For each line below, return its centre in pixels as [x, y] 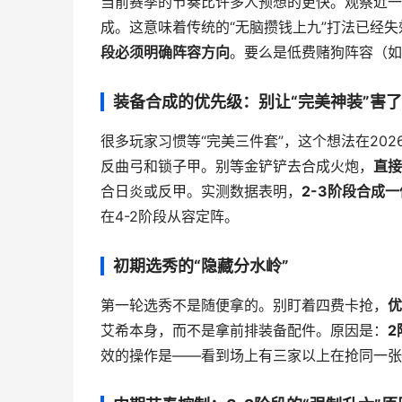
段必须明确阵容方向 [165, 52]
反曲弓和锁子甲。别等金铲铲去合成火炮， [237, 166]
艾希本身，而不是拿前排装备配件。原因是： [244, 331]
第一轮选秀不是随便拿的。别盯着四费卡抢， [244, 306]
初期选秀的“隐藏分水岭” [201, 266]
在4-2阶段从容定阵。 [170, 217]
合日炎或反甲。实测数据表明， [201, 192]
